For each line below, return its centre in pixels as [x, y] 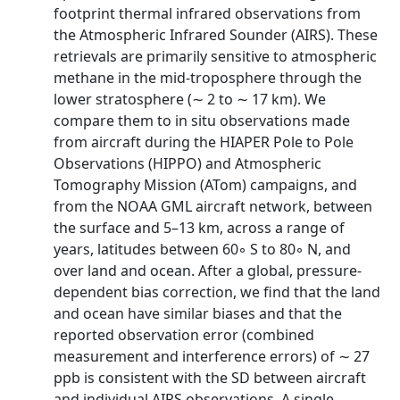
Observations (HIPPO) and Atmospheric [187, 163]
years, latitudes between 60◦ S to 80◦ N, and [202, 249]
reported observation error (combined [184, 335]
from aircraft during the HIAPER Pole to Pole [204, 142]
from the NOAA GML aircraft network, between [213, 206]
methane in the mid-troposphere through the [208, 78]
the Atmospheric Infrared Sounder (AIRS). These [216, 35]
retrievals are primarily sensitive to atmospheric [215, 56]
